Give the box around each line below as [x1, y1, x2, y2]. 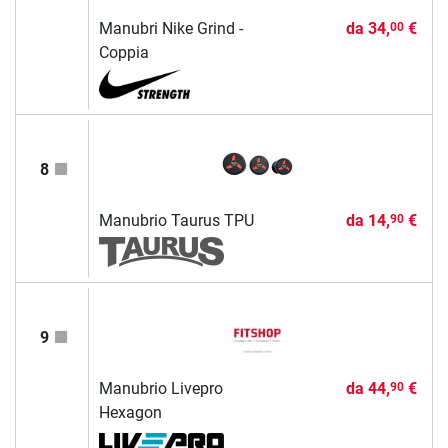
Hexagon [98, 403, 162, 423]
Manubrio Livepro [98, 379, 223, 399]
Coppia [98, 43, 149, 63]
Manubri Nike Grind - [98, 19, 243, 39]
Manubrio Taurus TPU [98, 211, 254, 231]
